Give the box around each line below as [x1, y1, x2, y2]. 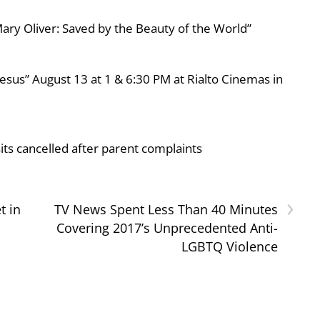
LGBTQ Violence [181, 237, 278, 255]
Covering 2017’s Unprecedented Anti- [56, 219, 278, 236]
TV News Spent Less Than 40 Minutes [54, 200, 278, 218]
